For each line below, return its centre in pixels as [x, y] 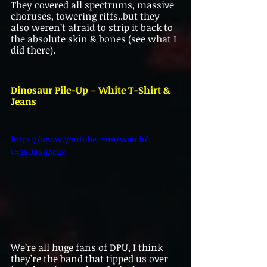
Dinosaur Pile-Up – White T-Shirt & [92, 90]
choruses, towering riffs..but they [86, 16]
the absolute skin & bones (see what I [95, 38]
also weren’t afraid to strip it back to [93, 27]
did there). [33, 50]
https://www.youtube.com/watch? [80, 139]
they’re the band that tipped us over [91, 259]
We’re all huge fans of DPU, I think [88, 248]
